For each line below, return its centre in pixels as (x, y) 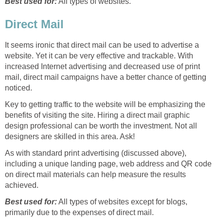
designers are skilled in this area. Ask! (70, 137)
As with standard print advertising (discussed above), (96, 153)
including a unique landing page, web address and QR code (108, 164)
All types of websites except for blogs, (122, 202)
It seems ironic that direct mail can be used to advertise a (102, 45)
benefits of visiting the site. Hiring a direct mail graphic (97, 115)
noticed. (18, 88)
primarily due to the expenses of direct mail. (79, 213)
